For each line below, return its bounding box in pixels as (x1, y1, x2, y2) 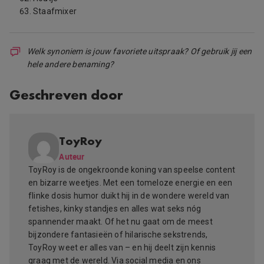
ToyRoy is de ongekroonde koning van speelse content (28, 165, 236, 175)
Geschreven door (9, 85, 124, 104)
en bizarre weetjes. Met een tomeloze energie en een (28, 178, 233, 188)
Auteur (59, 150, 85, 162)
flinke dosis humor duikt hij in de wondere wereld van (28, 191, 230, 201)
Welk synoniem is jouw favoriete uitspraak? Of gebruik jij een (27, 46, 252, 56)
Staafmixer (33, 6, 77, 16)
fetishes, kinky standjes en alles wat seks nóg (28, 204, 202, 214)
